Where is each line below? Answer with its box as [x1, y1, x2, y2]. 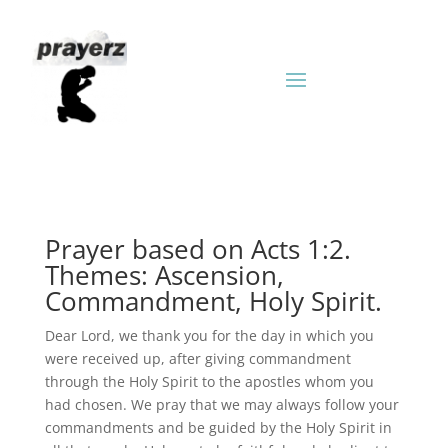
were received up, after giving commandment [44, 349, 351, 368]
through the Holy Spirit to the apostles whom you [44, 372, 374, 391]
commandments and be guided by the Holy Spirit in [44, 418, 392, 437]
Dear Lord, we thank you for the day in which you [44, 326, 374, 345]
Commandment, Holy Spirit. [44, 283, 382, 319]
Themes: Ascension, [44, 257, 284, 293]
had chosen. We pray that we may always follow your [44, 395, 399, 414]
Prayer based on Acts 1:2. [44, 231, 351, 267]
